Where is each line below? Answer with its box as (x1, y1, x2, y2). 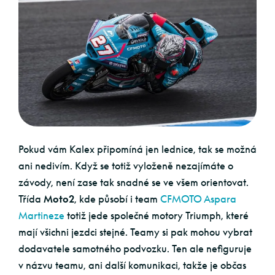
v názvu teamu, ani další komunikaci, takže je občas (18, 259, 246, 271)
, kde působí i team (74, 193, 160, 205)
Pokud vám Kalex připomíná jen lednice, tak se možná (18, 143, 257, 155)
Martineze (18, 209, 64, 222)
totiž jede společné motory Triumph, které (64, 209, 249, 222)
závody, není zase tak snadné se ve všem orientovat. (18, 176, 249, 188)
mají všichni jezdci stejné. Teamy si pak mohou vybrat (18, 226, 252, 238)
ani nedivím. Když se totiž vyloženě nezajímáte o (18, 160, 233, 172)
